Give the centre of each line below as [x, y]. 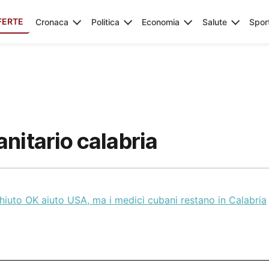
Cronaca [52, 22]
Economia [161, 22]
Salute [214, 22]
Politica [105, 22]
